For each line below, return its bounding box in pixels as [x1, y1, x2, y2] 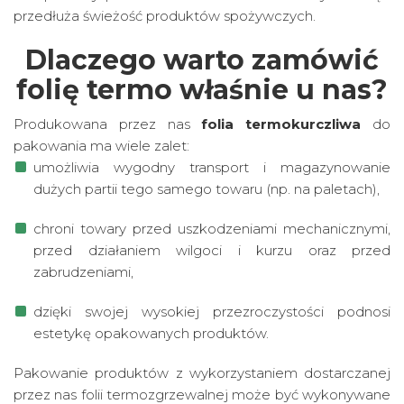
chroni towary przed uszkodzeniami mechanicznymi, [33, 220, 390, 237]
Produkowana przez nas [14, 115, 202, 133]
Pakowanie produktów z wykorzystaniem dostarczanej [14, 364, 390, 381]
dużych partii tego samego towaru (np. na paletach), [33, 180, 380, 197]
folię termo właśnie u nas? [16, 73, 388, 106]
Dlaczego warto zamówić [25, 43, 379, 77]
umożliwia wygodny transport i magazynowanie [33, 159, 390, 176]
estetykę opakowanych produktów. [33, 325, 269, 342]
